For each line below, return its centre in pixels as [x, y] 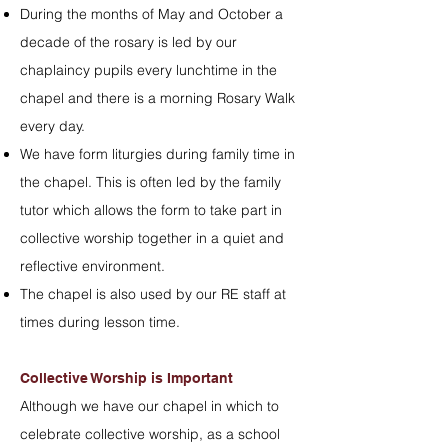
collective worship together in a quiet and [152, 238]
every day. [52, 126]
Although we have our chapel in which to [149, 406]
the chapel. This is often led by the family [150, 182]
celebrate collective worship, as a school [150, 434]
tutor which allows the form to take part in [151, 210]
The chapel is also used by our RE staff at [153, 294]
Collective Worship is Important [126, 378]
